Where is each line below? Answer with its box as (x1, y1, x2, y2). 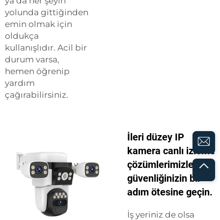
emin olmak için (5, 19, 72, 29)
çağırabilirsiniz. (5, 90, 68, 100)
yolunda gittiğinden (5, 7, 88, 17)
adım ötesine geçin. (127, 186, 213, 198)
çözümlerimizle (127, 159, 193, 170)
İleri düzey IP (127, 131, 184, 143)
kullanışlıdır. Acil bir (5, 43, 87, 53)
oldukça (5, 31, 39, 41)
